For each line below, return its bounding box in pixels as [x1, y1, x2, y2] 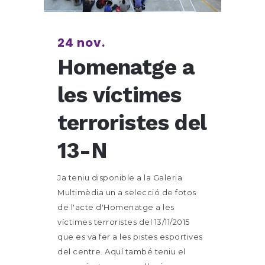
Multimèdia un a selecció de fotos [57, 188, 196, 197]
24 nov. [57, 34, 105, 51]
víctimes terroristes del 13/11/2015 [57, 217, 190, 227]
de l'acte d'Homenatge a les [57, 202, 174, 212]
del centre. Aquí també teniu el [57, 247, 186, 256]
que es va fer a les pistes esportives [57, 232, 203, 241]
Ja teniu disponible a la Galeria [57, 173, 182, 182]
